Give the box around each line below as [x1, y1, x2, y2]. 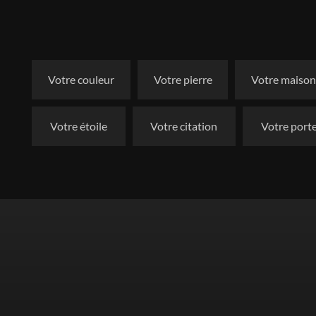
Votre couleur [47, 73, 114, 86]
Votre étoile [49, 119, 107, 133]
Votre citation [150, 119, 218, 133]
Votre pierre [153, 73, 212, 86]
